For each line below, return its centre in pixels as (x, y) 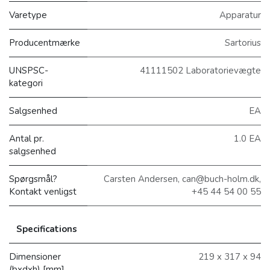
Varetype (28, 15)
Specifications (47, 229)
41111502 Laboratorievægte (200, 71)
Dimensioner (35, 257)
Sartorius (243, 43)
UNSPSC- (29, 71)
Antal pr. (27, 139)
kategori (26, 83)
